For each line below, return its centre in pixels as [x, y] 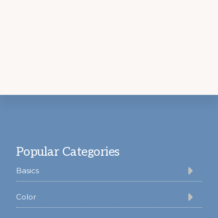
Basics [27, 171]
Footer [35, 136]
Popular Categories [68, 152]
